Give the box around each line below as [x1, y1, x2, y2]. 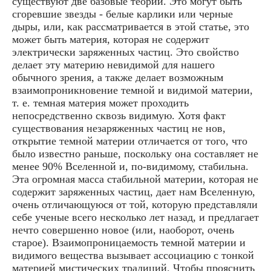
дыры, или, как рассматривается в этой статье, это [12, 20, 249, 33]
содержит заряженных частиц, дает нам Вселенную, [12, 185, 255, 198]
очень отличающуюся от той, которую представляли [12, 198, 258, 211]
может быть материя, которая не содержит [12, 33, 209, 45]
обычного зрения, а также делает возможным [12, 71, 223, 83]
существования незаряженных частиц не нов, [12, 122, 226, 134]
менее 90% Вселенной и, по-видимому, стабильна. [12, 160, 249, 172]
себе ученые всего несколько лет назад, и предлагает [12, 211, 259, 223]
